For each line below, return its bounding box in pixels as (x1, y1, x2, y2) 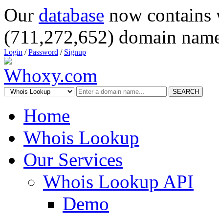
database (39, 4, 104, 25)
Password (28, 48, 58, 56)
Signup (64, 48, 86, 56)
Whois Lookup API (43, 171, 194, 192)
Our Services (23, 149, 123, 170)
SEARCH (173, 88, 199, 95)
